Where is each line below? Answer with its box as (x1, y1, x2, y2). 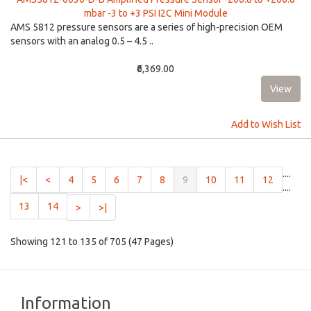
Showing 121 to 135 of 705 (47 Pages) (10, 236, 174, 247)
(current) (187, 174, 225, 185)
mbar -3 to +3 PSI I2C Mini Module (83, 8, 228, 19)
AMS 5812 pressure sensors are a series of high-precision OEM (10, 22, 283, 33)
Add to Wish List (231, 119, 301, 130)
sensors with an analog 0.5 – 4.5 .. (10, 35, 153, 47)
